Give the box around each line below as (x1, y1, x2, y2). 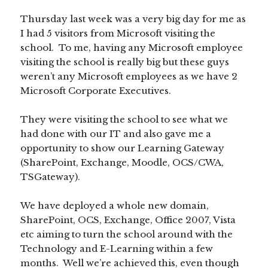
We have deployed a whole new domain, (20, 200, 209, 212)
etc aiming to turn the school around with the (20, 229, 233, 240)
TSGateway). (20, 171, 81, 183)
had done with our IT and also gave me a (20, 128, 212, 140)
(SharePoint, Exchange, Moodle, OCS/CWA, (20, 157, 224, 169)
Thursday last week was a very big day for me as (20, 13, 246, 25)
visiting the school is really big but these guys (20, 56, 230, 68)
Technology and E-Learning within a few (20, 243, 214, 255)
